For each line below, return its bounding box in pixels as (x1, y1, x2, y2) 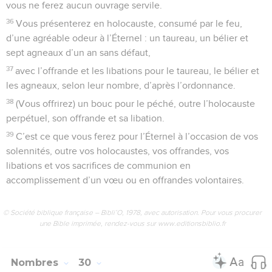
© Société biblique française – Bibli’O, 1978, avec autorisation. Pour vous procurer (3, 208, 262, 217)
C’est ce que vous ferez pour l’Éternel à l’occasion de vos (16, 131, 259, 141)
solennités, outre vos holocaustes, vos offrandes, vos (6, 146, 229, 156)
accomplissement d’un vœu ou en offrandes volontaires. (6, 175, 244, 185)
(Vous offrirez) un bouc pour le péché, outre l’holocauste (16, 98, 256, 109)
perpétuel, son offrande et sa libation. (6, 113, 165, 123)
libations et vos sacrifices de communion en (6, 160, 191, 171)
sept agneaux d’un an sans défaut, (6, 47, 151, 58)
